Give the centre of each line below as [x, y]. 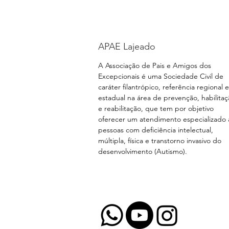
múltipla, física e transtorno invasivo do [160, 140]
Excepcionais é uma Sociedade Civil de [161, 76]
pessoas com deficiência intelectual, [156, 130]
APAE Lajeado [127, 46]
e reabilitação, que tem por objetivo [156, 108]
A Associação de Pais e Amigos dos [155, 65]
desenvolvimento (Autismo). [143, 151]
